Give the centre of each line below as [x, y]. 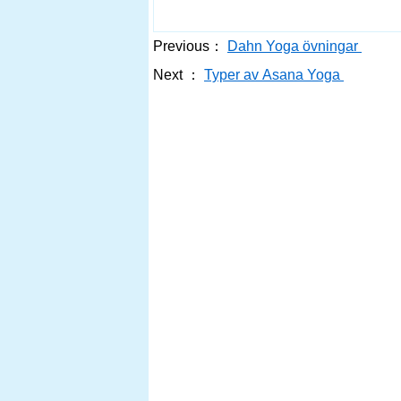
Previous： [188, 46]
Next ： [177, 75]
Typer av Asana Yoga [274, 75]
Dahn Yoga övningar [294, 46]
